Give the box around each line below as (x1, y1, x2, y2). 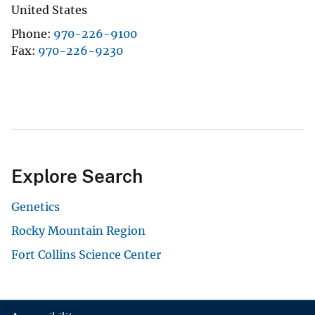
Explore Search (11, 165, 143, 188)
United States (11, 3, 87, 18)
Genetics (11, 200, 60, 214)
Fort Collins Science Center (11, 247, 161, 262)
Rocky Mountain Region (11, 224, 146, 238)
